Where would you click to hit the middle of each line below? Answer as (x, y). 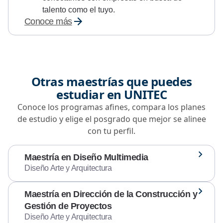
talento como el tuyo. (80, 10)
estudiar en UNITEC (111, 95)
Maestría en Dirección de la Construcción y (111, 194)
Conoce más (48, 22)
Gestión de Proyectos (68, 206)
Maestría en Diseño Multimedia (86, 158)
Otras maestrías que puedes (111, 82)
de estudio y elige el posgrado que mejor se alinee (111, 119)
